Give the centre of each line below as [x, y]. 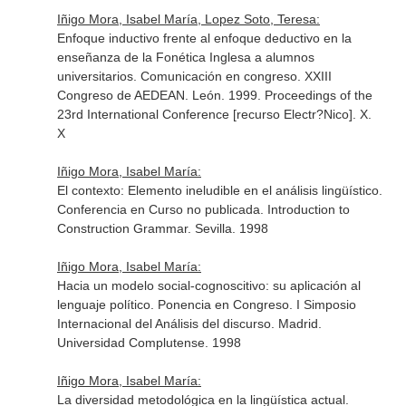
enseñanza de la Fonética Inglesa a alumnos [185, 57]
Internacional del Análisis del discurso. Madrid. [189, 324]
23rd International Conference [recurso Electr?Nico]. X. [214, 114]
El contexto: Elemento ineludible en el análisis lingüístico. [219, 190]
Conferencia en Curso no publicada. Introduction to [203, 209]
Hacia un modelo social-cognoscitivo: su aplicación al [208, 285]
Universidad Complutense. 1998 [149, 343]
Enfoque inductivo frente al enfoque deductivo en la [204, 38]
